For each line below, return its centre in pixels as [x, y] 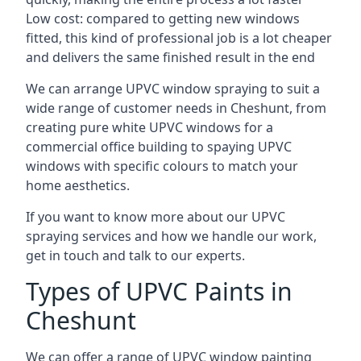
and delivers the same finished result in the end [170, 57]
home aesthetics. [78, 185]
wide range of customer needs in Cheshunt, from [176, 108]
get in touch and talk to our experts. [135, 255]
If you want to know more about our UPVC [156, 217]
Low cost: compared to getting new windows [163, 19]
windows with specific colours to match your [162, 166]
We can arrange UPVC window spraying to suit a [173, 89]
